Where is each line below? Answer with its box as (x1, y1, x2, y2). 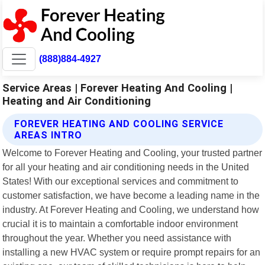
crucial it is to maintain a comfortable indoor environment (2, 218, 238, 229)
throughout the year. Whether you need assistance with (2, 232, 232, 243)
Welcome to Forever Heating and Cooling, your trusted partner (2, 147, 263, 158)
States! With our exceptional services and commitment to (2, 175, 239, 186)
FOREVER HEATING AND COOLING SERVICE (14, 118, 224, 130)
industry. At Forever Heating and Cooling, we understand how (2, 203, 260, 215)
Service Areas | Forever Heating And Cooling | (2, 81, 233, 94)
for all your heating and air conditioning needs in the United (2, 161, 250, 172)
